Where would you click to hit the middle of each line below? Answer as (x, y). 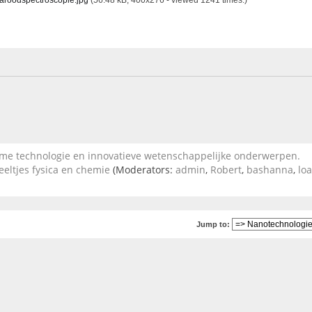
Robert (226, 170)
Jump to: (213, 224)
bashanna (270, 170)
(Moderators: (143, 170)
